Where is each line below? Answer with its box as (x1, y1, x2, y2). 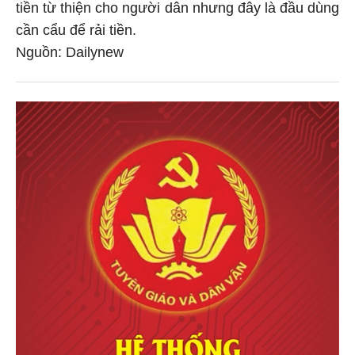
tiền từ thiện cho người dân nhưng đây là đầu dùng (16, 2, 339, 18)
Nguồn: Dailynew (16, 46, 124, 63)
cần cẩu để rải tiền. (16, 24, 136, 40)
